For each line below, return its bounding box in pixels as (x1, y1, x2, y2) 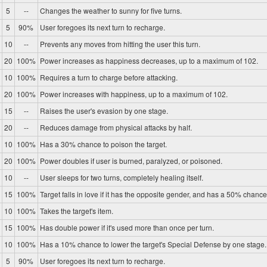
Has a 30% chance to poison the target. (39, 139, 167, 150)
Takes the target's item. (39, 206, 113, 216)
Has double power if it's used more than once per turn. (39, 222, 214, 233)
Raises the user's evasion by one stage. (39, 105, 168, 116)
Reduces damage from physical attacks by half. (39, 122, 192, 133)
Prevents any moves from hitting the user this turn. (39, 39, 200, 49)
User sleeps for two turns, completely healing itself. (39, 172, 203, 183)
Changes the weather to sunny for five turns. (39, 5, 182, 16)
